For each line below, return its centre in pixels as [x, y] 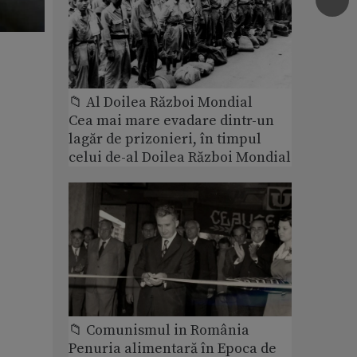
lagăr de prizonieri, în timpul [165, 139]
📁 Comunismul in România [159, 331]
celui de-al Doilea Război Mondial [180, 157]
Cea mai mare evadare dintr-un [171, 120]
